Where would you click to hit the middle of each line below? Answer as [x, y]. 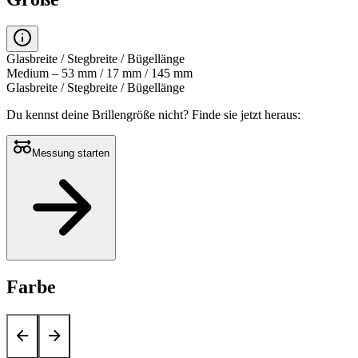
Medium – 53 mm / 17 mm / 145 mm [99, 74]
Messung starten [71, 153]
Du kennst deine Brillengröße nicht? [99, 115]
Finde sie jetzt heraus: [246, 115]
